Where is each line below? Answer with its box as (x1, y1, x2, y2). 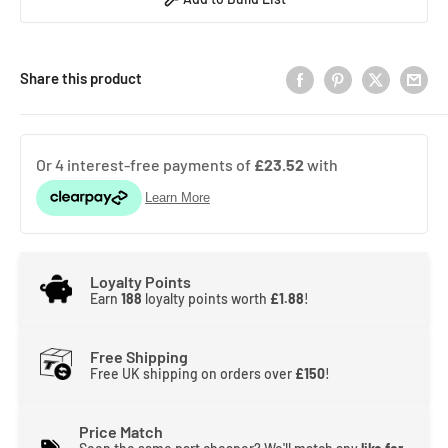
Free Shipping (90, 346, 188, 366)
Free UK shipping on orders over (90, 364, 295, 382)
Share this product (20, 69, 142, 88)
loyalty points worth (142, 289, 270, 307)
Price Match (78, 421, 163, 441)
